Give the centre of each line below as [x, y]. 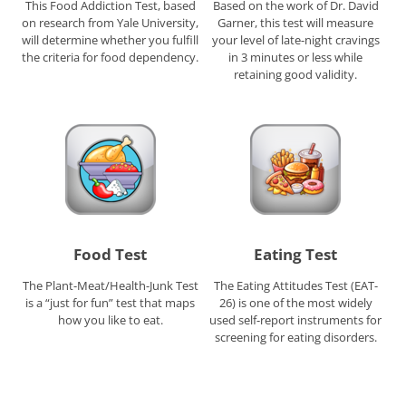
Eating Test [296, 254]
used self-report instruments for [296, 319]
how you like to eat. [110, 319]
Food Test [111, 254]
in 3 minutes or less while [296, 58]
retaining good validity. [296, 75]
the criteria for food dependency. [111, 58]
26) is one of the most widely [295, 302]
